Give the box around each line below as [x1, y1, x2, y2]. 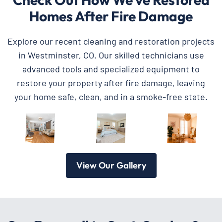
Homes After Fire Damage [29, 7, 193, 25]
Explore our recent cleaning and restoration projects [7, 35, 215, 47]
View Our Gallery [76, 159, 146, 171]
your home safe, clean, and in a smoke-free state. [14, 91, 208, 102]
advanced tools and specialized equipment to [22, 63, 200, 74]
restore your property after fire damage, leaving [17, 77, 205, 88]
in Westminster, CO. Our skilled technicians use [18, 49, 204, 60]
